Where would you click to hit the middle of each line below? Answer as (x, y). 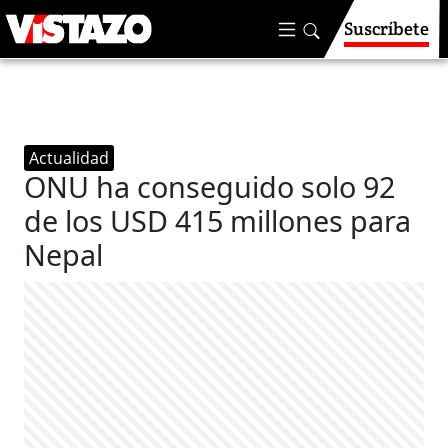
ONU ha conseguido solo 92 (210, 186)
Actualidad (69, 158)
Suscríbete (386, 28)
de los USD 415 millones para (218, 220)
